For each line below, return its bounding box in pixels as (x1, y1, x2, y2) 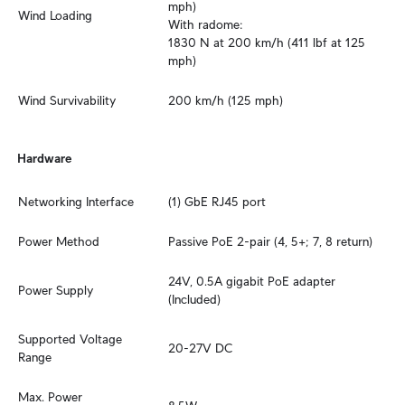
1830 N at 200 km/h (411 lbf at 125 (168, 35, 365, 50)
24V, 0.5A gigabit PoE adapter (168, 274, 335, 288)
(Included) (168, 292, 221, 306)
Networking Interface (18, 194, 134, 209)
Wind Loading (18, 8, 92, 23)
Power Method (18, 234, 99, 249)
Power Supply (18, 283, 93, 297)
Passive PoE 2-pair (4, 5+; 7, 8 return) (168, 234, 372, 249)
